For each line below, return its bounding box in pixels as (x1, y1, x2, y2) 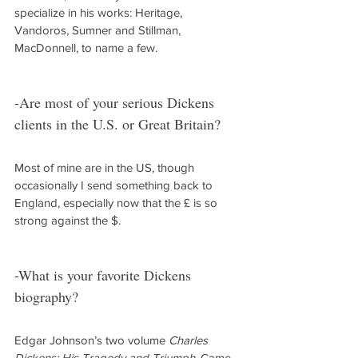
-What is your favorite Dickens (14, 265, 195, 284)
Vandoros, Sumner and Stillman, (14, 23, 184, 37)
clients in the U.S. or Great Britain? (14, 114, 221, 133)
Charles (169, 333, 211, 347)
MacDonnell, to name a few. (14, 41, 157, 54)
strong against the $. (14, 213, 121, 227)
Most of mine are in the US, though (14, 161, 197, 174)
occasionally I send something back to (14, 178, 216, 192)
